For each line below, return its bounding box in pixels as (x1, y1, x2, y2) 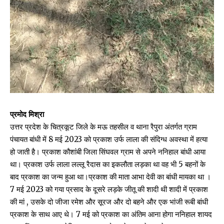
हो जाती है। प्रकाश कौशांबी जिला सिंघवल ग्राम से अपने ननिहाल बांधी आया (10, 147, 205, 157)
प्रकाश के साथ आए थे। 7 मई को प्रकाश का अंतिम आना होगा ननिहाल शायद (10, 209, 212, 219)
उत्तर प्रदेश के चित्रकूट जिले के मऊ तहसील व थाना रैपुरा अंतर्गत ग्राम (10, 122, 197, 132)
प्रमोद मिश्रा (10, 109, 44, 119)
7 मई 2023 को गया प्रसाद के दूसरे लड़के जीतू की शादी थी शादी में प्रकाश (10, 184, 208, 194)
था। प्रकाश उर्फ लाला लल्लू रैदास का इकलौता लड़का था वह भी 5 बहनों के (10, 159, 205, 169)
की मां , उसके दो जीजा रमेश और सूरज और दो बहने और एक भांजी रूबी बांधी (10, 197, 208, 207)
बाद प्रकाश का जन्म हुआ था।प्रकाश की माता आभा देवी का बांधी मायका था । (10, 172, 211, 182)
